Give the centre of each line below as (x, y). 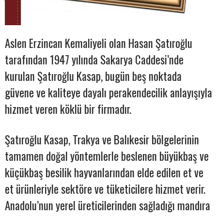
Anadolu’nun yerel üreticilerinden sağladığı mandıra (108, 206)
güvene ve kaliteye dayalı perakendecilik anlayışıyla (108, 93)
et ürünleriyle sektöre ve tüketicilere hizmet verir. (105, 189)
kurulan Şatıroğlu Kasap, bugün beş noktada (93, 76)
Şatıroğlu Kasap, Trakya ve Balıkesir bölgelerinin (102, 140)
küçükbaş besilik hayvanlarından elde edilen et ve (104, 173)
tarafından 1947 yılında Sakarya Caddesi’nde (94, 60)
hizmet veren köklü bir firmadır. (68, 109)
